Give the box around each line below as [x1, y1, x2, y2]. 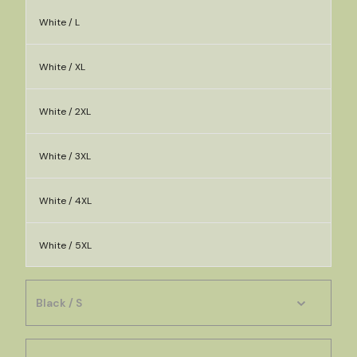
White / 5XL [39, 239, 92, 252]
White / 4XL [39, 194, 92, 207]
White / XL [39, 61, 85, 73]
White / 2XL [39, 105, 91, 118]
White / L [39, 16, 80, 29]
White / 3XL [39, 150, 91, 163]
